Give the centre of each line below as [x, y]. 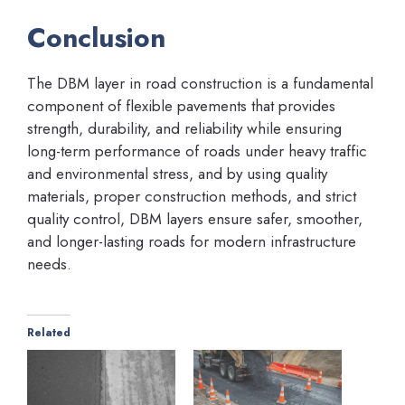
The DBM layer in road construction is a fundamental [200, 84]
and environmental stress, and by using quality [177, 174]
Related [49, 332]
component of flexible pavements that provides [181, 106]
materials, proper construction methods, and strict [192, 197]
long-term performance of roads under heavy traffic [197, 151]
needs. [49, 264]
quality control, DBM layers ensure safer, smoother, [195, 219]
